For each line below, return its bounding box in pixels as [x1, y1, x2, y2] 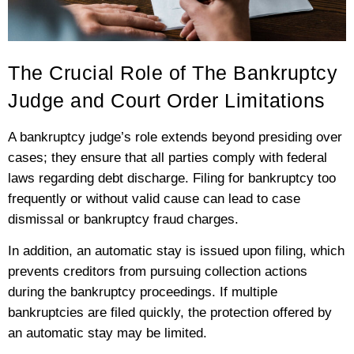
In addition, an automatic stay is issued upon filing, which [8, 243, 345, 258]
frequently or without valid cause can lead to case [8, 190, 300, 206]
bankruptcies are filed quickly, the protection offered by [8, 304, 332, 320]
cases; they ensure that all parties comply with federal [8, 149, 327, 165]
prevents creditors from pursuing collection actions [8, 263, 307, 279]
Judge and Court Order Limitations [8, 88, 326, 111]
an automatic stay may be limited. [8, 325, 207, 341]
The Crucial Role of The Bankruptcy [8, 61, 337, 84]
